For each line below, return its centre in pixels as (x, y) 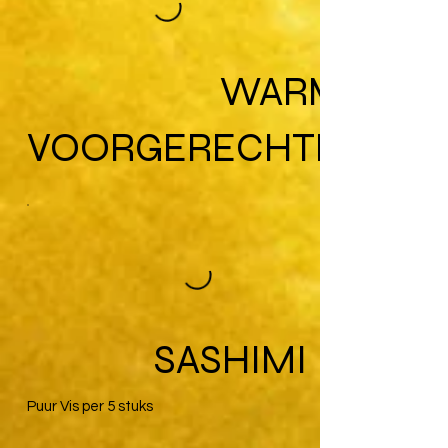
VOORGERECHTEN (196, 147)
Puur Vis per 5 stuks (89, 406)
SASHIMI (230, 359)
